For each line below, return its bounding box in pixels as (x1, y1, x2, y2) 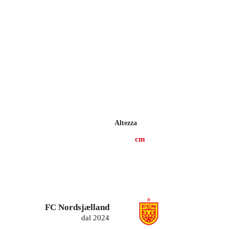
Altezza (114, 119, 137, 127)
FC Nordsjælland (45, 202, 109, 212)
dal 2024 (81, 213, 109, 222)
